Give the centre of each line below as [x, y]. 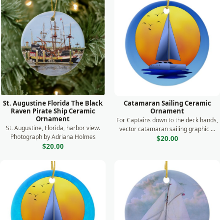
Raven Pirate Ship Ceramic [53, 111]
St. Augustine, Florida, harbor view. [53, 128]
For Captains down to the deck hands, [167, 120]
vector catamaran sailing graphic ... [167, 129]
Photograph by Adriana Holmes [53, 137]
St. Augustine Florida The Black [53, 103]
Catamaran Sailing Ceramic [167, 103]
